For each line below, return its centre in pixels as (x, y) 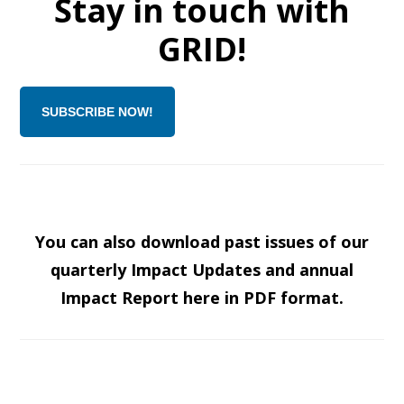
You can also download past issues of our (202, 242)
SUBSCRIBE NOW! (98, 112)
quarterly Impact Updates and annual (202, 270)
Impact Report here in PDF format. (202, 298)
